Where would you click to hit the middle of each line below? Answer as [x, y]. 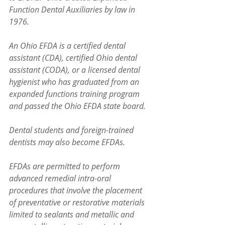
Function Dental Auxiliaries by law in [73, 10]
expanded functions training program [75, 94]
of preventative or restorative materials [78, 202]
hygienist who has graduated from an [75, 82]
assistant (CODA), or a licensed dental [76, 70]
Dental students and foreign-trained [72, 130]
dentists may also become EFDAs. [67, 142]
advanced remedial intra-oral [61, 178]
